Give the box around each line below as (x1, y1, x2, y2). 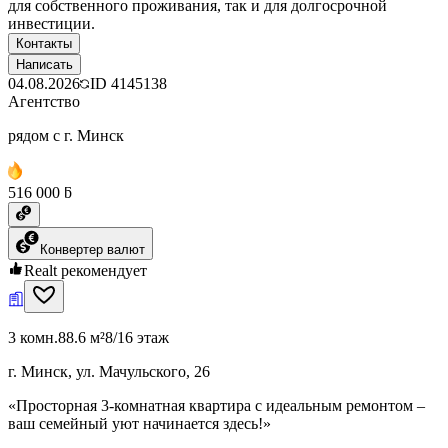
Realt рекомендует (24, 261, 147, 279)
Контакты (16, 35, 72, 51)
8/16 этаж (105, 328, 169, 346)
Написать (16, 56, 73, 72)
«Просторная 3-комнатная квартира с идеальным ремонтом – (8, 396, 425, 414)
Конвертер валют (40, 241, 145, 257)
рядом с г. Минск (8, 126, 124, 144)
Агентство (8, 92, 80, 110)
